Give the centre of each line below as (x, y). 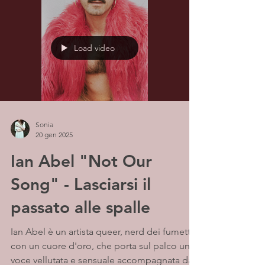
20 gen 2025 (54, 135)
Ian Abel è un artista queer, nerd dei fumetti (29, 232)
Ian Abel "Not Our (81, 161)
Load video (94, 48)
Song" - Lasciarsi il (81, 184)
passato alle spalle (80, 207)
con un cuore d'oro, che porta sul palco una (103, 246)
